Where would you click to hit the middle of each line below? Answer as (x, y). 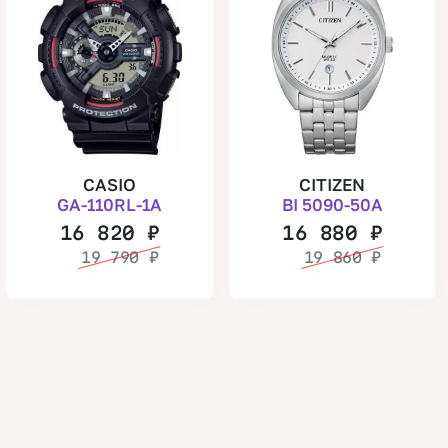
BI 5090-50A (332, 204)
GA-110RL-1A (110, 204)
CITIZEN (332, 184)
